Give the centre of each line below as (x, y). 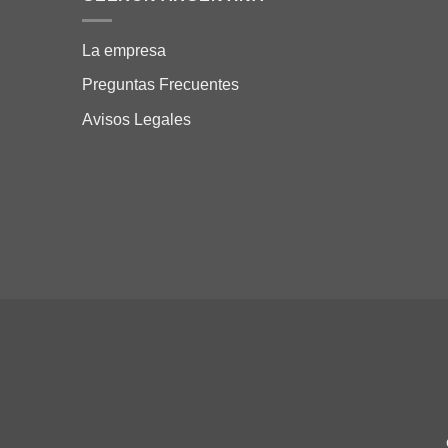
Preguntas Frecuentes (160, 85)
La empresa (124, 50)
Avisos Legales (136, 119)
